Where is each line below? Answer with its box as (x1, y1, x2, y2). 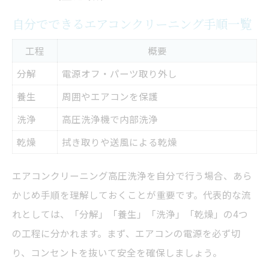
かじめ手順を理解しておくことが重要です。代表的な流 (12, 188, 251, 202)
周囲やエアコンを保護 (62, 89, 158, 103)
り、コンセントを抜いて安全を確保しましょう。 (12, 246, 222, 259)
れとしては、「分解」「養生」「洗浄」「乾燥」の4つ (12, 207, 248, 221)
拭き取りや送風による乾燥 (62, 135, 177, 149)
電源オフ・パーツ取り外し (62, 67, 177, 80)
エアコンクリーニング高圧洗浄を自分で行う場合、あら (12, 169, 252, 183)
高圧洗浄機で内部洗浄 (62, 112, 158, 126)
